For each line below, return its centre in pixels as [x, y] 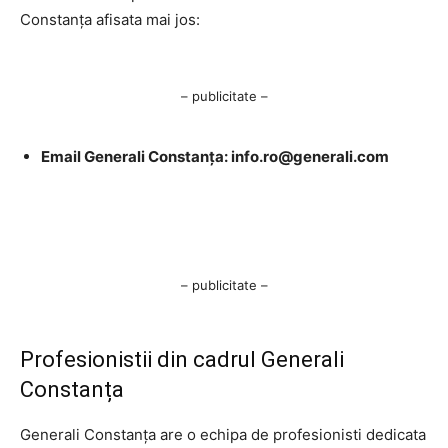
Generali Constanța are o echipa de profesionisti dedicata [223, 434]
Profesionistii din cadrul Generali [182, 359]
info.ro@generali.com [310, 156]
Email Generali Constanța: [136, 156]
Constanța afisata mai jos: [112, 19]
